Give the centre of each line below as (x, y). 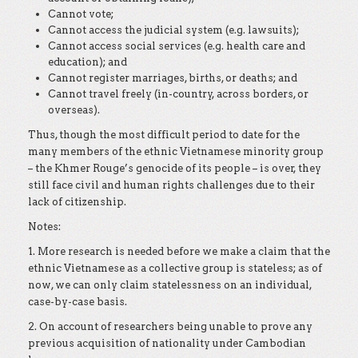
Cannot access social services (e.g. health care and (177, 46)
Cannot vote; (81, 14)
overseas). (74, 110)
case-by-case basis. (78, 302)
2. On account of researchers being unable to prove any (170, 326)
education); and (88, 62)
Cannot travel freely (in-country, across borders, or (178, 94)
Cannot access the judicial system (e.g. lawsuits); (173, 30)
